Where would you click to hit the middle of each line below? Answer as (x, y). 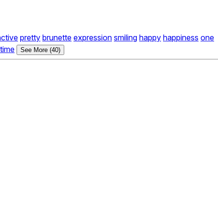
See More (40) (40, 50)
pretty (30, 38)
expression (93, 38)
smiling (126, 38)
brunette (57, 38)
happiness (181, 38)
